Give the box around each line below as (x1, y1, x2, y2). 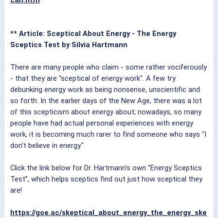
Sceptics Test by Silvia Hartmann (10, 40, 127, 50)
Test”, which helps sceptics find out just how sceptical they (10, 175, 202, 184)
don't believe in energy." (10, 141, 84, 150)
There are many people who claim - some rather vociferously (10, 63, 207, 72)
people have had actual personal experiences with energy (10, 119, 193, 128)
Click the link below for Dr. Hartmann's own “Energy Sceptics (10, 163, 202, 173)
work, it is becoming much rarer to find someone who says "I (10, 130, 206, 139)
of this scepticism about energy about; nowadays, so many (10, 108, 201, 117)
